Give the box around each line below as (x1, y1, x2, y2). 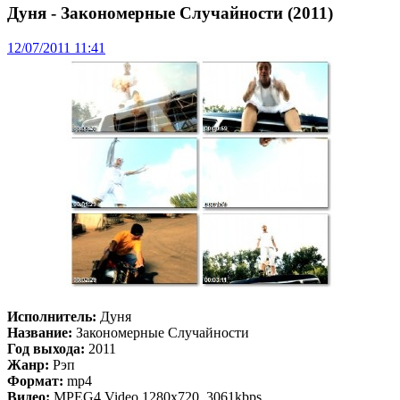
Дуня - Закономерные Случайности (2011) (7, 4, 333, 23)
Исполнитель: (7, 309, 96, 325)
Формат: (7, 373, 63, 389)
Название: (7, 325, 72, 341)
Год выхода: (7, 341, 85, 357)
